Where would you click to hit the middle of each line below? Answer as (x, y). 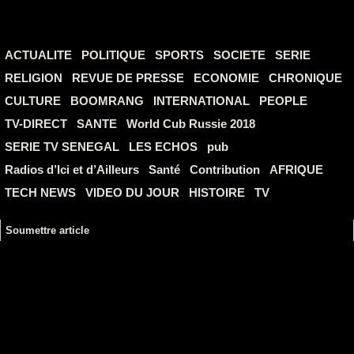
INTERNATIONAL (201, 101)
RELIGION (34, 78)
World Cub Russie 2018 (191, 124)
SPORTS (179, 55)
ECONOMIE (226, 78)
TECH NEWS (40, 192)
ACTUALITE (38, 55)
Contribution (225, 169)
